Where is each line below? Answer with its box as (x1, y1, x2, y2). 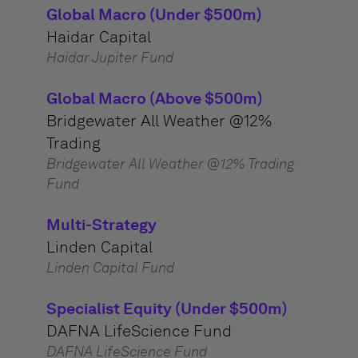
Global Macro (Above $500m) (46, 89, 263, 108)
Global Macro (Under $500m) (46, 5, 262, 24)
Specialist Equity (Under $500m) (46, 299, 288, 318)
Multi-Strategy (46, 215, 157, 234)
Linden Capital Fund (46, 259, 174, 276)
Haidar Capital (46, 27, 151, 46)
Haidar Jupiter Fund (46, 49, 173, 66)
